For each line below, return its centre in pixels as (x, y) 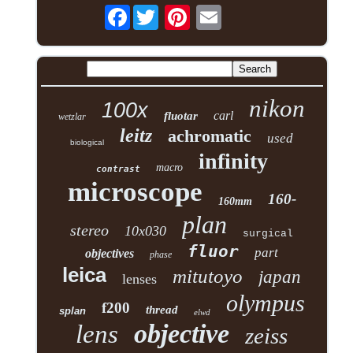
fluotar (181, 115)
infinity (233, 161)
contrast (118, 169)
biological (87, 142)
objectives (110, 253)
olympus (265, 303)
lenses (140, 279)
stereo (90, 230)
